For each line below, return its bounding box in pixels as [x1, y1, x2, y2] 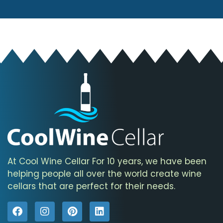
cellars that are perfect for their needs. [7, 180, 175, 192]
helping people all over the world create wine [7, 167, 202, 180]
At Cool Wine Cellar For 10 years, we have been [7, 155, 207, 167]
